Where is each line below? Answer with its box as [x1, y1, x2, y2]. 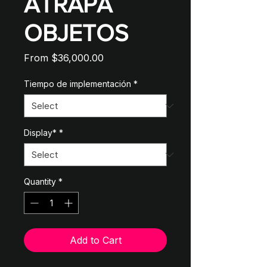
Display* [24, 128, 57, 138]
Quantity [24, 176, 56, 187]
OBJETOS [24, 20, 128, 46]
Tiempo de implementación [24, 79, 131, 89]
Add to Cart [69, 234, 122, 246]
